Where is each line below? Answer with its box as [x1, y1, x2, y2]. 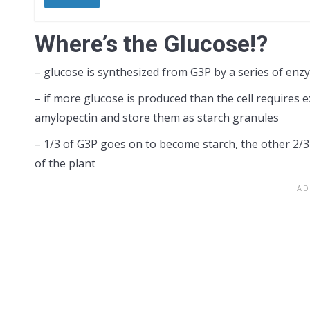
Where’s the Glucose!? [35, 30, 268, 57]
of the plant [35, 156, 95, 171]
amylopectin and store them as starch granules [35, 110, 279, 125]
